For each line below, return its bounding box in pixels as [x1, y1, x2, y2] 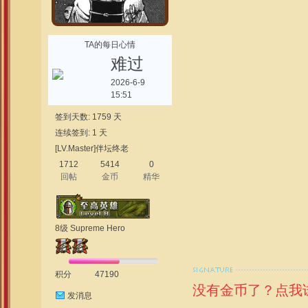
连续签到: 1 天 [55, 128, 107, 137]
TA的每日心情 [85, 40, 135, 49]
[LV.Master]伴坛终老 [55, 144, 129, 153]
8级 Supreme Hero [55, 223, 125, 233]
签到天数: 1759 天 [55, 112, 122, 122]
